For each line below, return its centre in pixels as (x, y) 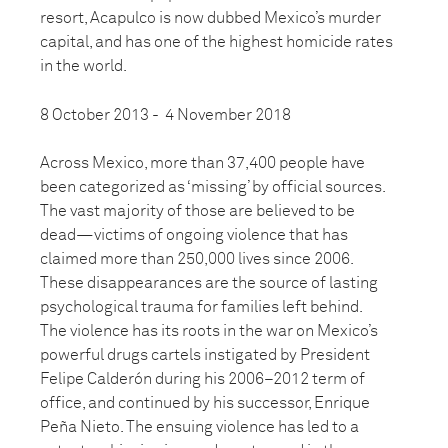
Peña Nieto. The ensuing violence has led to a (199, 427)
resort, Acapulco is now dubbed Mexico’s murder (210, 18)
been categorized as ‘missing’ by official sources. (212, 187)
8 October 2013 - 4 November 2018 (165, 115)
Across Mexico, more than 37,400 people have (202, 163)
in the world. (83, 66)
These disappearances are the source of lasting (209, 283)
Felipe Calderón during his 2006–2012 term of (202, 379)
